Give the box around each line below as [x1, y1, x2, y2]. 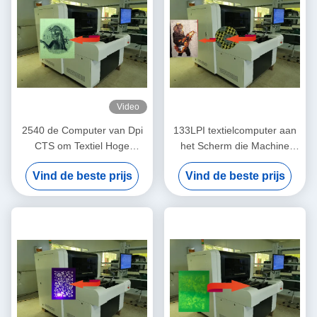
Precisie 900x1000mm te [26, 156, 138, 168]
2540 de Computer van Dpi [21, 125, 143, 137]
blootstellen [209, 156, 260, 168]
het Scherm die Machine [180, 140, 289, 152]
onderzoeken [52, 171, 112, 183]
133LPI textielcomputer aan [173, 125, 296, 137]
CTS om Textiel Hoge [35, 140, 129, 152]
